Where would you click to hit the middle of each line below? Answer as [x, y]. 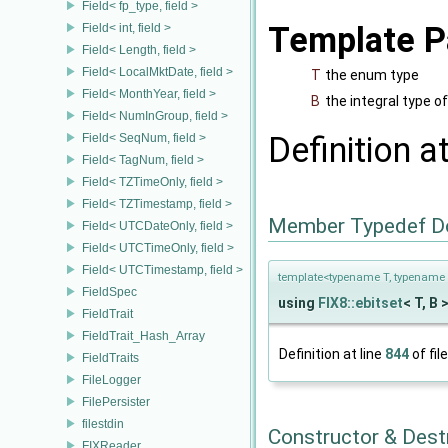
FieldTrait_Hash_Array [143, 335]
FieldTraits [110, 357]
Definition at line [332, 353]
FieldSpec [109, 291]
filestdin [103, 423]
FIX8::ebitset [360, 302]
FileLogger [111, 379]
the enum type [372, 74]
